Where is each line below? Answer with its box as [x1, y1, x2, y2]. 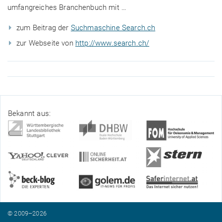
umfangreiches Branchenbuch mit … [7, 3, 127, 12]
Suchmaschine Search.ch [70, 23, 156, 33]
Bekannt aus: [8, 109, 51, 118]
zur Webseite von [16, 39, 76, 48]
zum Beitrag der [16, 23, 71, 33]
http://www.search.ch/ [75, 39, 150, 48]
